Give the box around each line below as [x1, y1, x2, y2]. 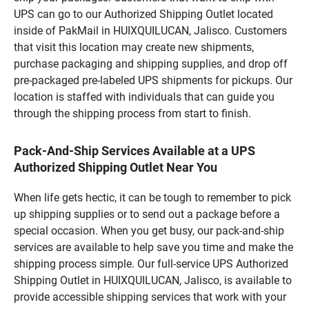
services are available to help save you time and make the [14, 241, 293, 255]
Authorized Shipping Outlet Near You [14, 160, 217, 175]
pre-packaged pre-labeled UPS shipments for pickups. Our [14, 74, 292, 88]
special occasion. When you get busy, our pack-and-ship [14, 224, 284, 238]
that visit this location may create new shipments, [14, 41, 254, 54]
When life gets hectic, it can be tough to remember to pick [14, 191, 291, 205]
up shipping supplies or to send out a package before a [14, 208, 280, 221]
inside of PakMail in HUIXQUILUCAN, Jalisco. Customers [14, 24, 287, 38]
